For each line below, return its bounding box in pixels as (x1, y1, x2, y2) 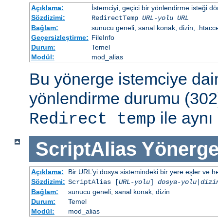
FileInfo (91, 34, 114, 42)
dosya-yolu (157, 178, 197, 186)
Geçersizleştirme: (31, 34, 89, 42)
